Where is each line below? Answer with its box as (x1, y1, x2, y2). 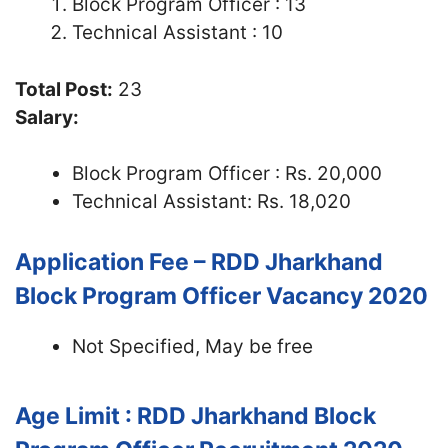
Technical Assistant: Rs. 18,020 (72, 190, 351, 213)
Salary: (15, 105, 83, 129)
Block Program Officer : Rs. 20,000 (72, 162, 382, 185)
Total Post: (15, 77, 113, 101)
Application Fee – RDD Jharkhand (15, 247, 383, 276)
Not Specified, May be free (72, 334, 313, 358)
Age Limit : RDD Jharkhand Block (15, 401, 376, 430)
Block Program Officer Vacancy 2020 (15, 281, 428, 310)
